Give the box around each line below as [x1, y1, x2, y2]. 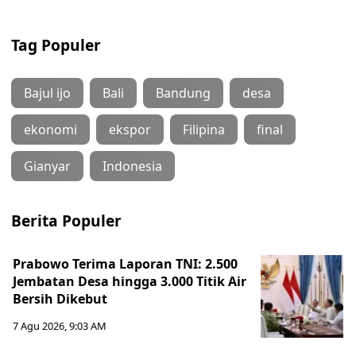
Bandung [156, 84, 211, 102]
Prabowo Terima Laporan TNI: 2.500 [13, 255, 238, 273]
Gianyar [24, 157, 71, 175]
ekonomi [24, 121, 77, 138]
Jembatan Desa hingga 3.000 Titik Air [13, 273, 246, 290]
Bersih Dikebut [13, 290, 107, 308]
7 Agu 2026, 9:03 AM [13, 319, 106, 333]
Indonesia [103, 157, 162, 175]
